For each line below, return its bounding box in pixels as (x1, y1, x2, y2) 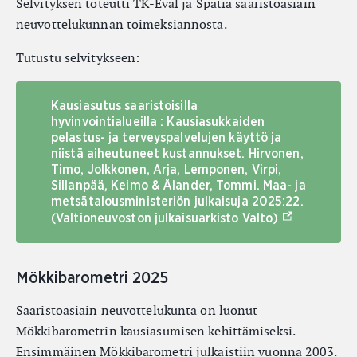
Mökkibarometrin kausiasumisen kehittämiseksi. (16, 323, 295, 339)
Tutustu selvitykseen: (16, 49, 140, 66)
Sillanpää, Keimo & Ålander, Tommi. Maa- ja (51, 179, 306, 192)
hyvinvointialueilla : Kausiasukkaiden (51, 116, 265, 128)
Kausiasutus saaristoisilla (51, 100, 198, 112)
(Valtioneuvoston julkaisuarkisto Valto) (51, 212, 279, 225)
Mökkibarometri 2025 (16, 270, 168, 286)
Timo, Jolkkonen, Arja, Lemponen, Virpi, (51, 163, 282, 176)
